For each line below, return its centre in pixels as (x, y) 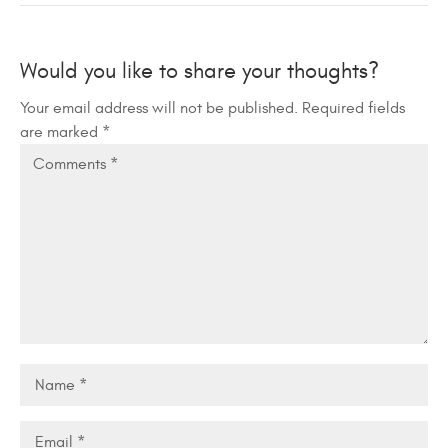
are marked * (65, 131)
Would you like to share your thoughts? (199, 70)
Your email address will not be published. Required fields (212, 107)
